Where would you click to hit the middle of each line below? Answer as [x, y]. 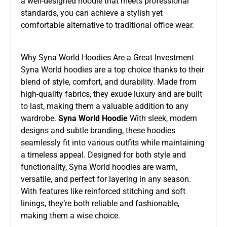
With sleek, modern [162, 118]
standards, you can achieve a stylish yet [92, 13]
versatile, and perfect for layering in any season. [106, 179]
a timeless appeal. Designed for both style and [103, 155]
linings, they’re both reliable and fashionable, [100, 203]
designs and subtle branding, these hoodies [98, 130]
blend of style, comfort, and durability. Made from [109, 82]
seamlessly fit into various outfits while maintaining [113, 142]
